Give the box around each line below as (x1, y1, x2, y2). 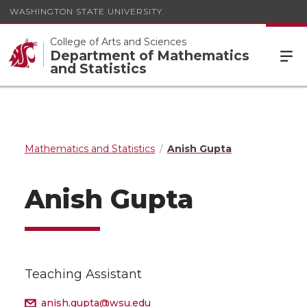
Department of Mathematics (50, 47, 249, 64)
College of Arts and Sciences (50, 35, 186, 48)
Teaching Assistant (25, 267, 142, 282)
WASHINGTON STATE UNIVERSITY (10, 5, 162, 16)
